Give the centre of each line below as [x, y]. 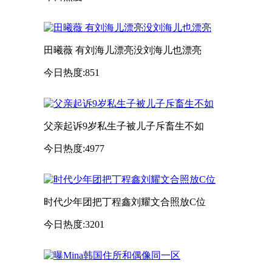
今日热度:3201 [74, 224]
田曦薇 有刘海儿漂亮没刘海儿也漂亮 [123, 50]
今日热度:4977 [74, 148]
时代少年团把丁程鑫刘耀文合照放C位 [125, 202]
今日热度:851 [72, 72]
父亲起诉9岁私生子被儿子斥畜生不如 [124, 126]
